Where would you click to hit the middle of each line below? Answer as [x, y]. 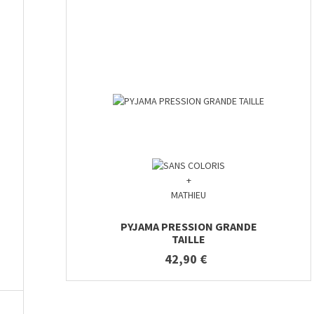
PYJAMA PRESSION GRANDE [189, 227]
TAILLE [189, 239]
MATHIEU [189, 195]
